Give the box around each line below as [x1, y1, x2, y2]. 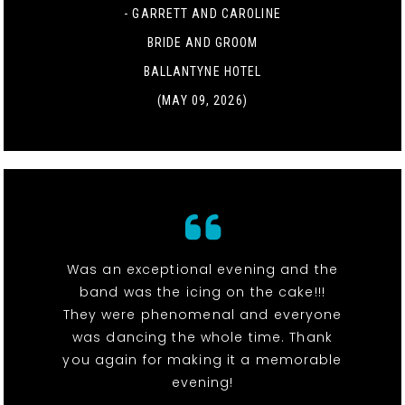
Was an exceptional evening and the [66, 259, 339, 278]
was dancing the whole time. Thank [72, 327, 333, 346]
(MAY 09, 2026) [157, 92, 248, 108]
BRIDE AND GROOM [146, 34, 259, 50]
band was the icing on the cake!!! [80, 282, 325, 301]
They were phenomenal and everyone [62, 305, 343, 324]
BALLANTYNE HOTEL [143, 63, 262, 79]
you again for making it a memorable [62, 350, 343, 369]
